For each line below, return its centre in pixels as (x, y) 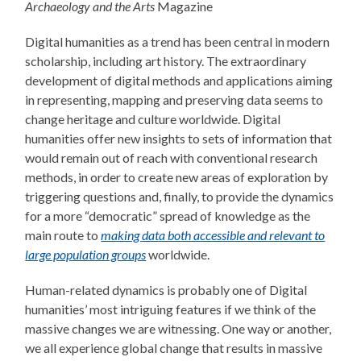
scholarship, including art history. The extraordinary (166, 61)
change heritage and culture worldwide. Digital (153, 119)
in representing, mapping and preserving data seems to (174, 100)
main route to (63, 235)
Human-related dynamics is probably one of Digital (166, 290)
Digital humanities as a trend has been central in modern (178, 42)
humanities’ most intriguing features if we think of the (171, 309)
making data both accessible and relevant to (213, 235)
